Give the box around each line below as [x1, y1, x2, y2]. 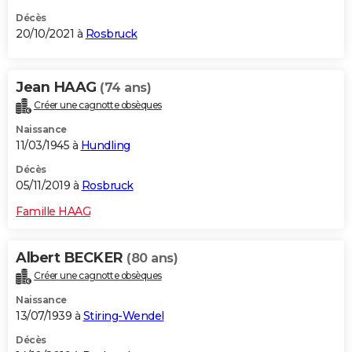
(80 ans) [126, 251, 178, 266]
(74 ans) [100, 80, 151, 96]
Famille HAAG [16, 204, 90, 219]
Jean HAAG [16, 79, 100, 97]
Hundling [80, 138, 130, 153]
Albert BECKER [16, 249, 126, 267]
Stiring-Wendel [82, 309, 164, 324]
